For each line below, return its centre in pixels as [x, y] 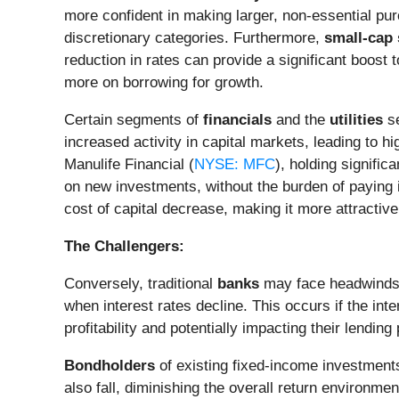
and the [301, 120]
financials [237, 120]
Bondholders [110, 366]
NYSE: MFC [235, 165]
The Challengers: [124, 247]
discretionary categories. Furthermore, [194, 38]
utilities [356, 120]
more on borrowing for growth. [164, 83]
